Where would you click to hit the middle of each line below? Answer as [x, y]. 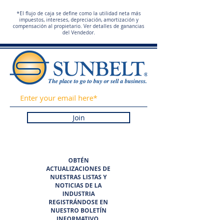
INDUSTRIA [78, 194]
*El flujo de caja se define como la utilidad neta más [79, 14]
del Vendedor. [79, 33]
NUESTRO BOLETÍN [78, 210]
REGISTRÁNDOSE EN [78, 202]
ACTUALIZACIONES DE [78, 169]
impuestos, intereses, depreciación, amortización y [79, 20]
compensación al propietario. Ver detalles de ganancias [79, 26]
